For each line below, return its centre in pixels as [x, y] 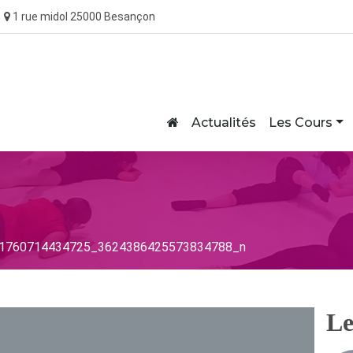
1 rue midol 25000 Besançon [83, 17]
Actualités [223, 123]
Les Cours [300, 123]
